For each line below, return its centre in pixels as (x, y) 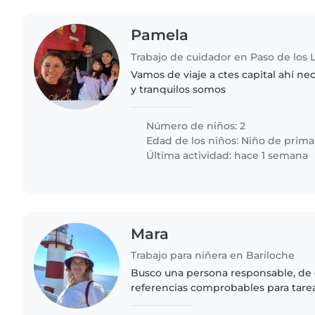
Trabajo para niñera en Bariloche (213, 256)
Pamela (160, 34)
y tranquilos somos (179, 89)
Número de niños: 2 (195, 126)
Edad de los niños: (193, 140)
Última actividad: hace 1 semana (226, 155)
